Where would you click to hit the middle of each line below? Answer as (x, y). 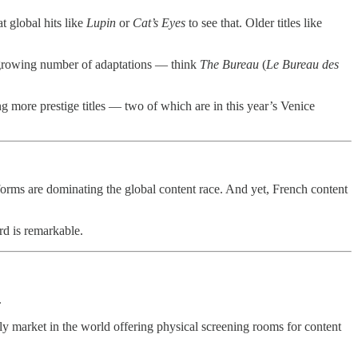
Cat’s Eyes (159, 22)
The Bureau (229, 64)
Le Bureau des (302, 64)
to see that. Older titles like (254, 22)
